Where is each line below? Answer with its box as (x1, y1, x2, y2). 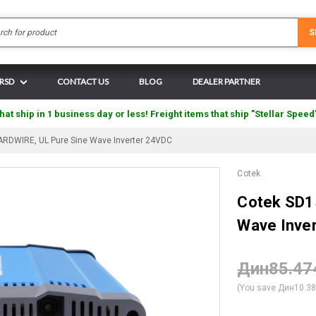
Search (158, 18, 186, 29)
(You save (237, 283, 276, 293)
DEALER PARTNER (193, 76, 260, 87)
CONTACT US (57, 76, 109, 87)
